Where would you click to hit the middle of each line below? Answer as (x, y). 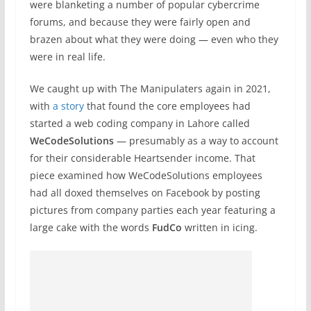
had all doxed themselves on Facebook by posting (145, 193)
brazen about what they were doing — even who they (154, 39)
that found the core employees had (167, 106)
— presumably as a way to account (196, 141)
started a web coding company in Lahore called (140, 123)
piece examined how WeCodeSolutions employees (146, 175)
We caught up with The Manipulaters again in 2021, (150, 89)
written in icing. (219, 227)
